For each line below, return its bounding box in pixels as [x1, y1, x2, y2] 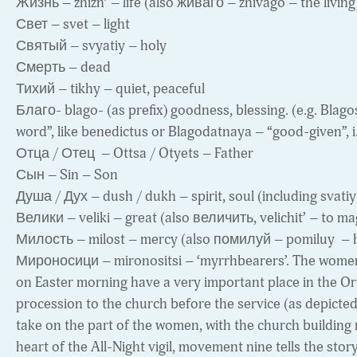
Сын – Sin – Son [16, 166, 118, 185]
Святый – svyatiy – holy [16, 37, 167, 56]
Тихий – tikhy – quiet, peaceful [16, 80, 205, 99]
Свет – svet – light [16, 15, 130, 34]
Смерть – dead [16, 58, 111, 77]
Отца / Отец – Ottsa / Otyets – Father [16, 144, 253, 163]
